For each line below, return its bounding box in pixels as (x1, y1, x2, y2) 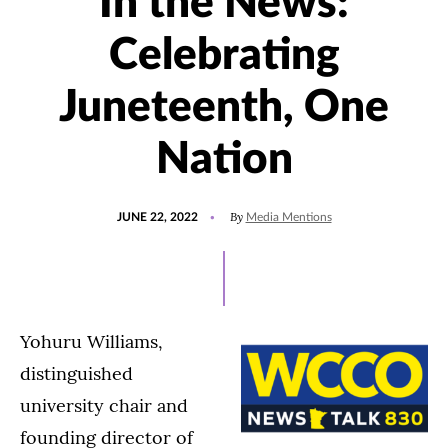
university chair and (20, 394, 188, 418)
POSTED (115, 202, 163, 215)
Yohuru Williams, (20, 330, 163, 354)
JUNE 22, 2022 (116, 211, 198, 224)
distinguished (20, 362, 133, 386)
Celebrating (108, 34, 340, 79)
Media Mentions (245, 211, 332, 224)
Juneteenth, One (59, 86, 389, 131)
